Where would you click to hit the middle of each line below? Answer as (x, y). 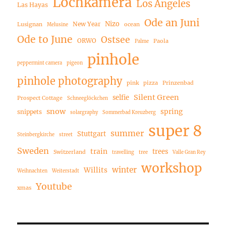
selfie (121, 97)
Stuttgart (92, 133)
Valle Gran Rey (189, 152)
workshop (172, 168)
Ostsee (116, 40)
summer (127, 133)
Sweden (33, 151)
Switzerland (70, 152)
